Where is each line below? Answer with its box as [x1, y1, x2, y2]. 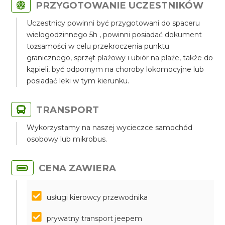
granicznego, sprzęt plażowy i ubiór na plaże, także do [27, 53, 213, 62]
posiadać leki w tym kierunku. [27, 76, 130, 85]
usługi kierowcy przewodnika [47, 193, 148, 202]
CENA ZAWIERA [39, 162, 117, 174]
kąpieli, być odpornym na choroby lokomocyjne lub [27, 65, 204, 74]
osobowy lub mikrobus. [27, 135, 107, 144]
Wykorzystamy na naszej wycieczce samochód [27, 123, 193, 132]
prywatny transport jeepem [47, 214, 143, 223]
